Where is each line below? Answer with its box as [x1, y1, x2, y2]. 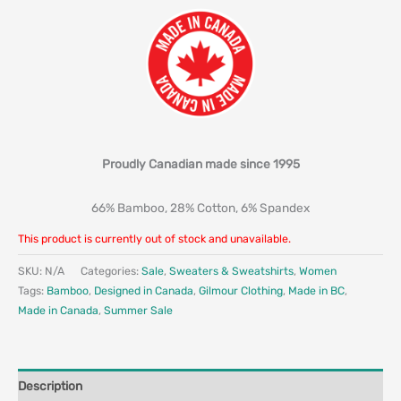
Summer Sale [104, 303, 173, 317]
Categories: [81, 263, 141, 277]
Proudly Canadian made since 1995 [101, 156, 300, 171]
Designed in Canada [94, 283, 193, 297]
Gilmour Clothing [199, 283, 283, 297]
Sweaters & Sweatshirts [169, 263, 294, 277]
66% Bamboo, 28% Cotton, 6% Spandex [91, 200, 310, 215]
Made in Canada [18, 303, 98, 317]
